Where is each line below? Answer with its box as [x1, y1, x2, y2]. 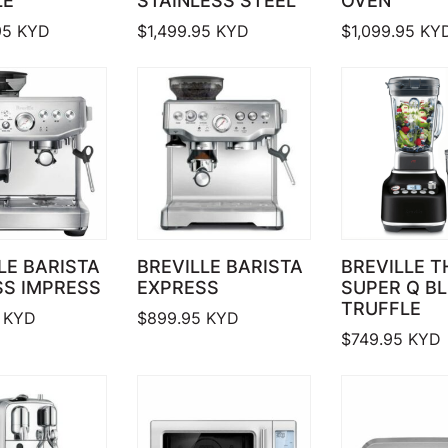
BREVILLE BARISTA [137, 256, 304, 278]
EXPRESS [137, 277, 220, 299]
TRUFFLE [340, 298, 421, 320]
